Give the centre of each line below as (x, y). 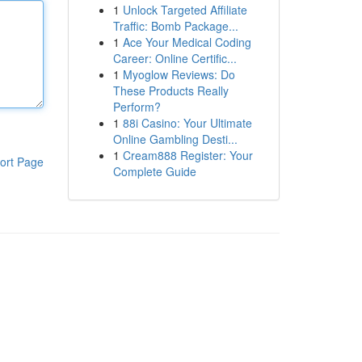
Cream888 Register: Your (187, 155)
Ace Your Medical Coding (187, 42)
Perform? (137, 107)
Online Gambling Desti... (175, 139)
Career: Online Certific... (175, 58)
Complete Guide (154, 171)
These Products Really (170, 90)
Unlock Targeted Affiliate (185, 10)
